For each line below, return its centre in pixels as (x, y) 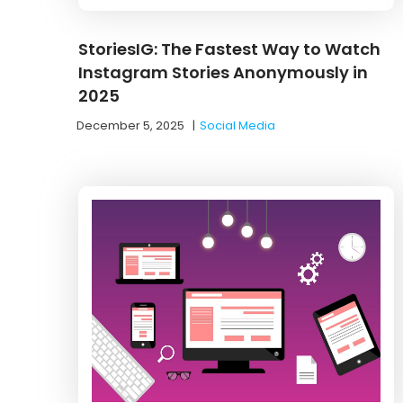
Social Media (237, 125)
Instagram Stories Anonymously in (223, 72)
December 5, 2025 (130, 125)
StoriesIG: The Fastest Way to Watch (229, 49)
